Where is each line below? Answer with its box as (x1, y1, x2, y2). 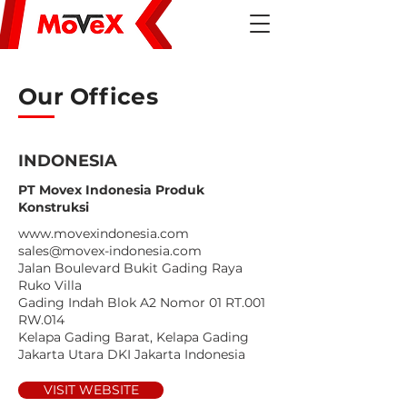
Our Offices (18, 83, 158, 110)
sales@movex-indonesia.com (18, 243, 202, 259)
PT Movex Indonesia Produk (18, 182, 204, 198)
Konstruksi (18, 199, 89, 215)
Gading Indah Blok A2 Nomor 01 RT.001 (18, 294, 265, 311)
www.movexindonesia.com (18, 225, 189, 242)
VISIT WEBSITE (43, 382, 139, 398)
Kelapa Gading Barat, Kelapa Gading (18, 329, 249, 345)
